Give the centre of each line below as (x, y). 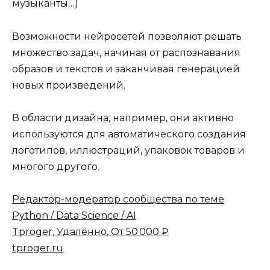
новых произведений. (69, 85)
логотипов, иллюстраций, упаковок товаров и (128, 150)
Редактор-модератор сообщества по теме (118, 199)
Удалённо (82, 231)
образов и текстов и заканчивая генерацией (126, 69)
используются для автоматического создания (129, 134)
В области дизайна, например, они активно (123, 118)
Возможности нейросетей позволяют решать (127, 36)
